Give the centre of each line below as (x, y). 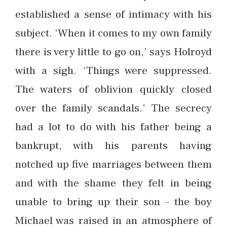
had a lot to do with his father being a (113, 127)
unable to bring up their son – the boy (113, 202)
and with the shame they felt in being (113, 183)
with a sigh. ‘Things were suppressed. (113, 70)
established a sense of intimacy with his (113, 14)
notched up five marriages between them (113, 164)
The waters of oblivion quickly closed (113, 89)
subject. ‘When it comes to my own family (113, 33)
